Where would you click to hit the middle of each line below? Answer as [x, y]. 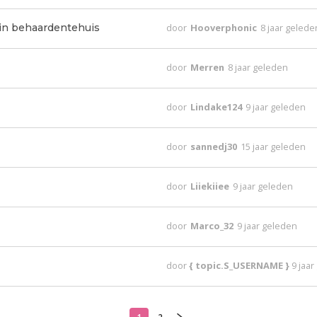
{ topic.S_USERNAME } [241, 265]
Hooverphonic [225, 28]
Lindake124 [218, 107]
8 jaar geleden [258, 67]
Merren [209, 67]
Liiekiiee [211, 186]
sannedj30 [215, 146]
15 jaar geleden [273, 146]
